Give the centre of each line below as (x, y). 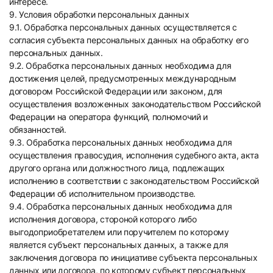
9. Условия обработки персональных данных (99, 14)
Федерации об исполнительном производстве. (102, 193)
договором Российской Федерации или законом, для (116, 91)
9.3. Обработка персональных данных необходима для (121, 142)
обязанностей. (38, 129)
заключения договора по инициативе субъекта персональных (133, 257)
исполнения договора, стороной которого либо (103, 219)
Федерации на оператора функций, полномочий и (108, 117)
